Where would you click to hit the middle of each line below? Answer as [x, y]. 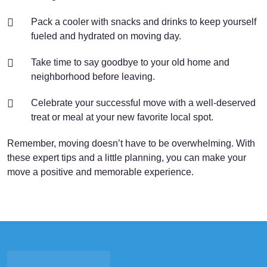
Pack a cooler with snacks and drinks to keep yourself [144, 22]
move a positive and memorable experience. [100, 172]
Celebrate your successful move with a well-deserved [143, 103]
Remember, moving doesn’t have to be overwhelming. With [131, 143]
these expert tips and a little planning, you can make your [127, 158]
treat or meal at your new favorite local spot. [122, 117]
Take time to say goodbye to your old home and [130, 62]
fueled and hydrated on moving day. [106, 36]
